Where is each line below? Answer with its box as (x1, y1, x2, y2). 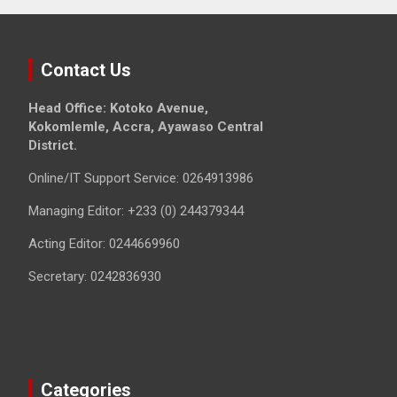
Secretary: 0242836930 (28, 269, 161, 285)
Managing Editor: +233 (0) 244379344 (28, 203, 244, 220)
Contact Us (41, 59, 131, 82)
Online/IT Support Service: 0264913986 (28, 170, 253, 187)
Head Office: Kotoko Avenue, (28, 100, 208, 117)
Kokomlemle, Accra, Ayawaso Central (28, 119, 263, 136)
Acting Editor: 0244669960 (28, 236, 180, 253)
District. (28, 137, 77, 154)
